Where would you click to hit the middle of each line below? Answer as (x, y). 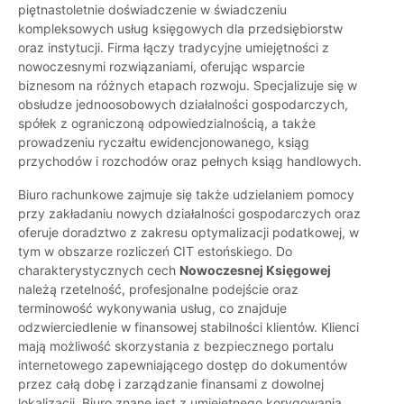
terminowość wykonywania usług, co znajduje (152, 308)
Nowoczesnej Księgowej (255, 271)
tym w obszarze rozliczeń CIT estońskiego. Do (155, 252)
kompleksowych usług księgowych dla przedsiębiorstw (180, 29)
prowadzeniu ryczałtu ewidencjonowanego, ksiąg (164, 142)
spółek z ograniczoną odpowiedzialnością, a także (167, 124)
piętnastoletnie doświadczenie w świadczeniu (152, 10)
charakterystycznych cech (99, 271)
